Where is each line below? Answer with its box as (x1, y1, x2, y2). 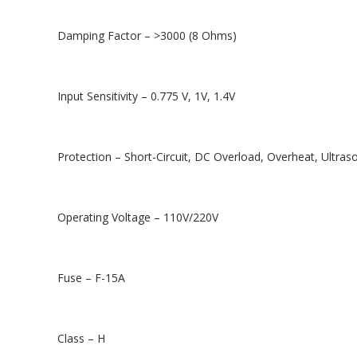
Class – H (57, 330, 105, 346)
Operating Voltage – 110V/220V (57, 209, 218, 225)
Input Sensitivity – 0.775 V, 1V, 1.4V (57, 88, 235, 104)
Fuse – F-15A (57, 269, 125, 285)
